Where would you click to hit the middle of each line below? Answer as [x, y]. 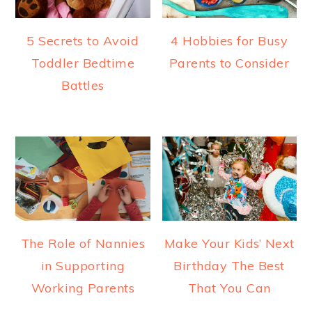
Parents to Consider [229, 63]
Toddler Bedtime [83, 63]
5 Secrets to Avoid [83, 41]
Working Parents [83, 288]
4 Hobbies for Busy [229, 41]
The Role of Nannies [83, 243]
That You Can [229, 288]
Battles [83, 86]
